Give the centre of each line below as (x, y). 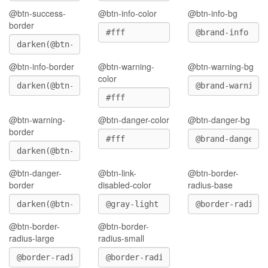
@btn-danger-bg (219, 120)
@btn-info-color (128, 13)
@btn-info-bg (212, 13)
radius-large (32, 238)
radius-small (121, 238)
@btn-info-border (42, 66)
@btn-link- (118, 173)
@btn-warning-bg (220, 66)
